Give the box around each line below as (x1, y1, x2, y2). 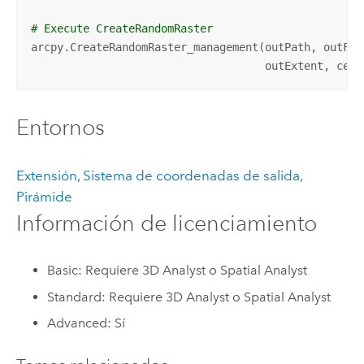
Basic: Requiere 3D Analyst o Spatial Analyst (47, 262, 308, 278)
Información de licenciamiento (15, 209, 317, 236)
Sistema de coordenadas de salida (82, 167, 300, 184)
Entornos (15, 114, 105, 141)
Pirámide (15, 188, 72, 205)
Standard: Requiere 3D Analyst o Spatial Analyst (47, 288, 331, 305)
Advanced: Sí (47, 315, 126, 331)
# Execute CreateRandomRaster (30, 21, 213, 35)
